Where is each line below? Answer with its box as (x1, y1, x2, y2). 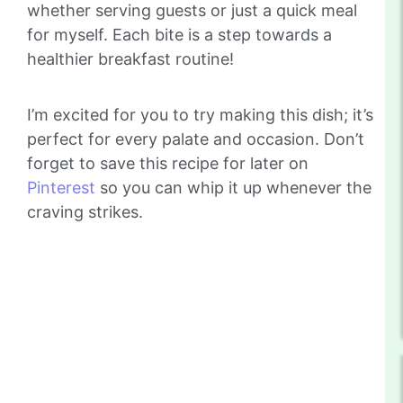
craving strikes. (27, 202, 143, 222)
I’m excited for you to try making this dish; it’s (27, 105, 373, 125)
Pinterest (27, 178, 95, 198)
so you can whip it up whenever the (95, 178, 372, 198)
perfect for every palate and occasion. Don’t (27, 130, 364, 149)
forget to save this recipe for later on (27, 154, 309, 174)
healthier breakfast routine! (27, 49, 234, 69)
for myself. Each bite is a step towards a (27, 25, 332, 45)
